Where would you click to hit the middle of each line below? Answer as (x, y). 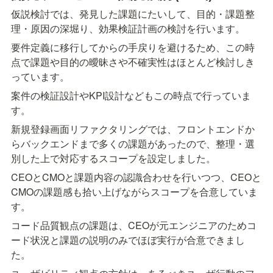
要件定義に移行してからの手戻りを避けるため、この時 (133, 48)
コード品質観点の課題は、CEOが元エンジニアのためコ (134, 225)
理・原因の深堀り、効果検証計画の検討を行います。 (128, 29)
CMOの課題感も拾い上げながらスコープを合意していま (134, 192)
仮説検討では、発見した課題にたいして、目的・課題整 (133, 14)
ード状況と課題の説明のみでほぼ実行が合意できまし (128, 240)
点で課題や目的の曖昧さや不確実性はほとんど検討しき (133, 62)
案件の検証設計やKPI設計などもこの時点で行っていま (131, 96)
